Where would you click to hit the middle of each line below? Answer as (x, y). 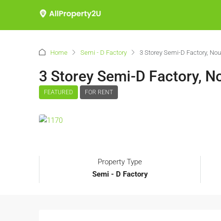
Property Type (120, 162)
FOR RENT (99, 92)
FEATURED (58, 92)
